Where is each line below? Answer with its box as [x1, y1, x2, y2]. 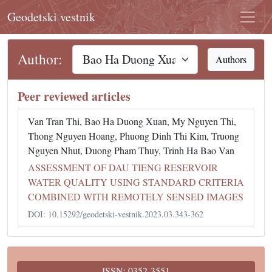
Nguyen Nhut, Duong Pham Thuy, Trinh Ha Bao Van [28, 144, 234, 157]
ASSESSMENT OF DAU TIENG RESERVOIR [28, 161, 218, 174]
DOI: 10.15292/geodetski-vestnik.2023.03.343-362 [28, 208, 203, 220]
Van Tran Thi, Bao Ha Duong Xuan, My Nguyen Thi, [28, 115, 236, 127]
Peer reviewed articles [18, 87, 131, 105]
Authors [216, 52, 246, 66]
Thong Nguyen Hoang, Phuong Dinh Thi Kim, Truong [28, 129, 239, 142]
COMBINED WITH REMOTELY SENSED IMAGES [28, 190, 243, 203]
